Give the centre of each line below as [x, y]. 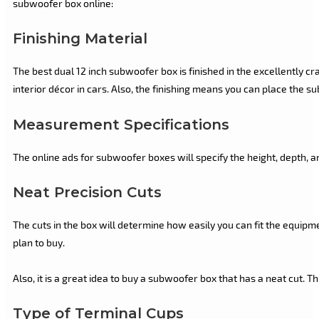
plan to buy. [39, 243]
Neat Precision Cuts [87, 193]
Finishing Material [80, 39]
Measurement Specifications [121, 124]
